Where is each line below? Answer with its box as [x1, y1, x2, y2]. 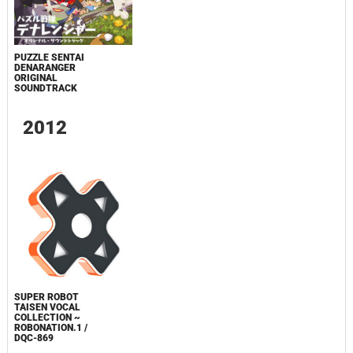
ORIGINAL [13, 72, 58, 84]
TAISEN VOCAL [13, 302, 80, 314]
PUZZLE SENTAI [13, 52, 84, 63]
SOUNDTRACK [13, 83, 77, 94]
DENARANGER [13, 62, 76, 73]
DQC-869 [13, 333, 54, 344]
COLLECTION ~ [13, 312, 80, 324]
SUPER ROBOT [13, 292, 79, 303]
